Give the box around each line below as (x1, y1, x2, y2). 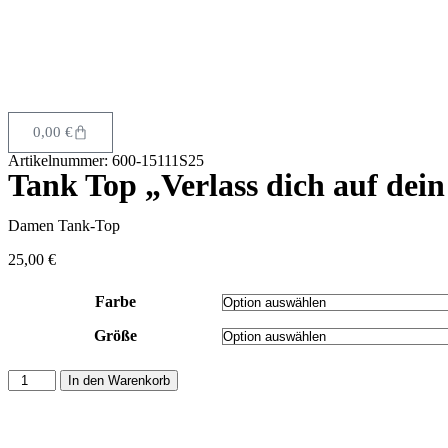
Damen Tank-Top (8, 217, 120, 235)
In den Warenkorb (68, 373, 171, 389)
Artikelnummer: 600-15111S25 (8, 152, 204, 170)
